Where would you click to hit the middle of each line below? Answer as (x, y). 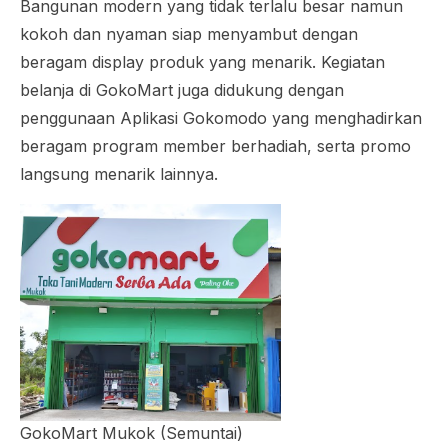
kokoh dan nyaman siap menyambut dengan (189, 34)
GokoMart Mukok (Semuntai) (131, 433)
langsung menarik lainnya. (119, 174)
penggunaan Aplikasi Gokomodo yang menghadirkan (221, 118)
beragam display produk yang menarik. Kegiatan (202, 62)
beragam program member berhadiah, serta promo (215, 146)
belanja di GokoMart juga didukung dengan (182, 90)
